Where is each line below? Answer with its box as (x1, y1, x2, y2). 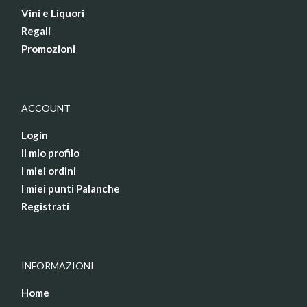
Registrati (21, 200, 69, 213)
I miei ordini (21, 164, 76, 177)
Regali (21, 25, 51, 38)
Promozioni (21, 42, 75, 56)
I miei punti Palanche (21, 182, 120, 195)
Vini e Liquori (21, 7, 84, 20)
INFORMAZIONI (21, 260, 94, 272)
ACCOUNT (21, 102, 71, 114)
